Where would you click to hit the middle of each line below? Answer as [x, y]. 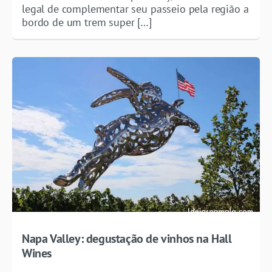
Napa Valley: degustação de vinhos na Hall [127, 238]
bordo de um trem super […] [87, 22]
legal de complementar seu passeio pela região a [135, 8]
